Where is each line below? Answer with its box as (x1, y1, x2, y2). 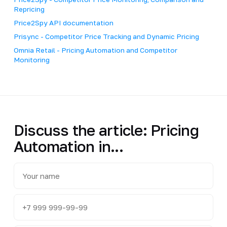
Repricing (13, 5, 45, 13)
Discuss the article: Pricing (13, 121, 199, 139)
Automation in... (13, 137, 123, 156)
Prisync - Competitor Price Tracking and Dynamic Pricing (13, 32, 199, 41)
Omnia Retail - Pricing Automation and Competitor (13, 46, 177, 54)
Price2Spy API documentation (13, 18, 113, 27)
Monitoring (13, 55, 50, 64)
